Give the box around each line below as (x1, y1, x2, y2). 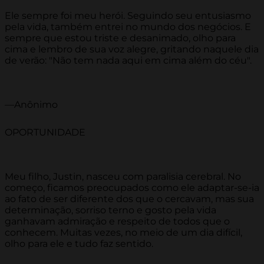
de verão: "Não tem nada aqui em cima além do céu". (5, 55, 252, 67)
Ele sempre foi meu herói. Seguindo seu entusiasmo (5, 10, 251, 22)
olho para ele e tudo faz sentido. (5, 238, 153, 250)
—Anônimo (5, 99, 58, 111)
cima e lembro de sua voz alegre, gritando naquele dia (5, 44, 259, 55)
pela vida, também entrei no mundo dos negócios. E (5, 21, 251, 33)
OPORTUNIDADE (5, 127, 85, 138)
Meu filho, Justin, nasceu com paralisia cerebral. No (5, 171, 241, 183)
